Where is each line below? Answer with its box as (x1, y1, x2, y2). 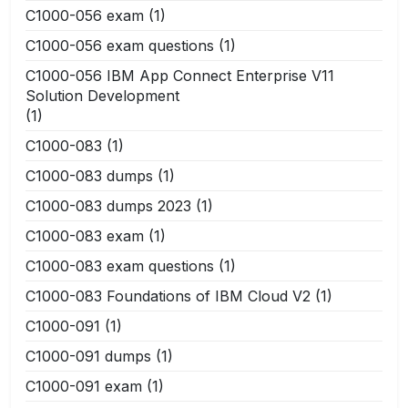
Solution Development (25, 86, 179, 105)
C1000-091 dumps (25, 346, 151, 365)
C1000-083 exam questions (25, 256, 214, 275)
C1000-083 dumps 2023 (25, 196, 191, 215)
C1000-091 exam (25, 376, 142, 395)
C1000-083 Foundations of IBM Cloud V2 (25, 286, 311, 305)
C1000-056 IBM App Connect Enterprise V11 (25, 66, 334, 85)
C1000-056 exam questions (25, 36, 214, 55)
